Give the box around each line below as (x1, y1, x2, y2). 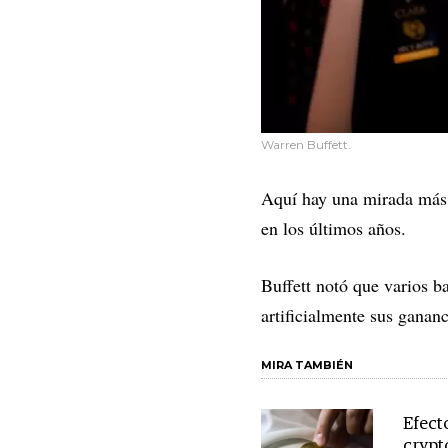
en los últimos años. (261, 216, 406, 241)
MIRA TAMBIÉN (261, 358, 353, 373)
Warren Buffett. (261, 137, 351, 153)
